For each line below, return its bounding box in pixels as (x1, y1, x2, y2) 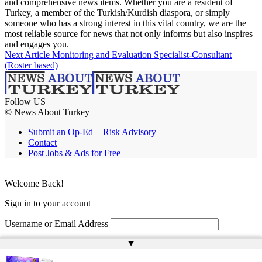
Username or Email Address (5, 219, 108, 229)
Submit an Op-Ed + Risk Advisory (28, 127, 156, 137)
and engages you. (5, 39, 69, 50)
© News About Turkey (5, 107, 89, 118)
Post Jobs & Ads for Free (28, 148, 120, 158)
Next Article (5, 50, 50, 60)
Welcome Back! (5, 178, 64, 189)
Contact (28, 137, 57, 148)
